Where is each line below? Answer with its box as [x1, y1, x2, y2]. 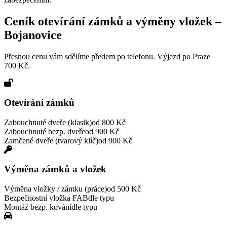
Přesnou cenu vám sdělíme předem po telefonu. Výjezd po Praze [4, 52, 210, 61]
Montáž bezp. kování [4, 203, 71, 211]
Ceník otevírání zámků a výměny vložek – [4, 15, 221, 28]
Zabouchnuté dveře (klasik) [4, 118, 92, 127]
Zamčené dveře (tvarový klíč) [4, 136, 98, 145]
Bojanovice [4, 28, 62, 42]
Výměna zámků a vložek [4, 164, 106, 175]
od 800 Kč [92, 118, 126, 127]
